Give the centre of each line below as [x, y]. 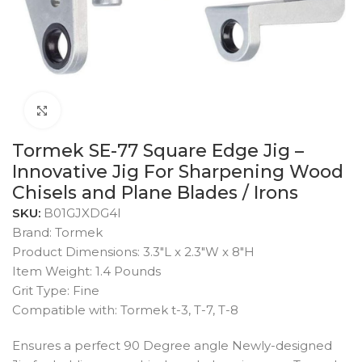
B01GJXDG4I [82, 213]
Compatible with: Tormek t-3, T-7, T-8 [125, 310]
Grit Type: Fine [56, 290]
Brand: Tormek [57, 232]
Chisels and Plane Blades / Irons [155, 193]
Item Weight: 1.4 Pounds [86, 271]
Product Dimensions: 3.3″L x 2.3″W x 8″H [133, 252]
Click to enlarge [105, 110]
